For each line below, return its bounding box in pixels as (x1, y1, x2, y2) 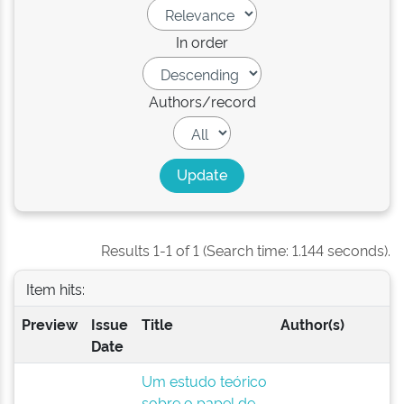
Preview (21, 314, 78, 334)
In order (176, 32, 228, 51)
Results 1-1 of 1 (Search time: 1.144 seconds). (101, 240, 390, 260)
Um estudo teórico (141, 371, 267, 390)
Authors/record (148, 91, 256, 111)
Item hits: (25, 278, 85, 298)
